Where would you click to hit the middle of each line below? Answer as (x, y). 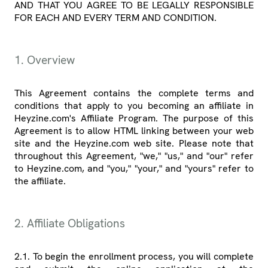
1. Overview (45, 60)
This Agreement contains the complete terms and (134, 93)
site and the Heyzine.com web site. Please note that (134, 144)
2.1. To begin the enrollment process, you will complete (134, 257)
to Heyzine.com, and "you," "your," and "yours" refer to (134, 169)
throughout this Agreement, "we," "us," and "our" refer (134, 156)
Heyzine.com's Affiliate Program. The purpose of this (134, 118)
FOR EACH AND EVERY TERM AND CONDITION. (115, 18)
